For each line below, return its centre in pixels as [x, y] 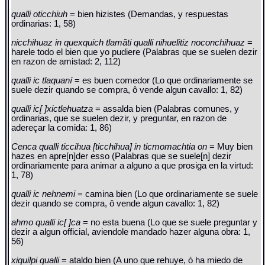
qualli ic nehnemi [45, 194]
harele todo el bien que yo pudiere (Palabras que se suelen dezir [135, 52]
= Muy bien [231, 147]
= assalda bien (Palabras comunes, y [167, 109]
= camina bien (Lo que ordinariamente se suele [168, 194]
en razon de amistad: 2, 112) [66, 62]
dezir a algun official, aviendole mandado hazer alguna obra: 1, [131, 232]
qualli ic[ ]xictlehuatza [54, 109]
